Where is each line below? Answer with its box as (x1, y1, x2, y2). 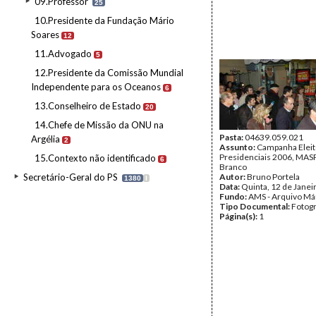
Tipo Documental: (219, 201, 291, 212)
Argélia (31, 133, 60, 145)
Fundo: (219, 191, 248, 202)
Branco (219, 162, 247, 172)
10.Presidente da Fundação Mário (35, 15, 174, 26)
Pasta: (219, 132, 245, 142)
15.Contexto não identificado (35, 152, 156, 164)
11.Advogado (35, 48, 92, 59)
